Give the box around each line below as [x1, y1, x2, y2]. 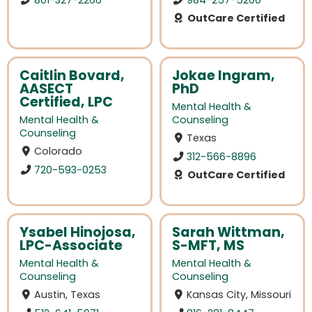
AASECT [19, 79, 73, 98]
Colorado [34, 144, 83, 159]
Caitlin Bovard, [19, 66, 125, 85]
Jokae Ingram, [172, 66, 275, 85]
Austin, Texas [34, 288, 101, 302]
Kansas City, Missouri [187, 288, 292, 302]
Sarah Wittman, [172, 222, 285, 242]
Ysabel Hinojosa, [19, 222, 136, 242]
